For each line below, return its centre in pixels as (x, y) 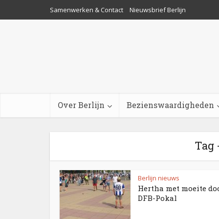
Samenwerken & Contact (87, 10)
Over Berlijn (81, 105)
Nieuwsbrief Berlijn (158, 10)
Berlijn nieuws (159, 178)
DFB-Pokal (157, 198)
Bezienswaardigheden (170, 105)
